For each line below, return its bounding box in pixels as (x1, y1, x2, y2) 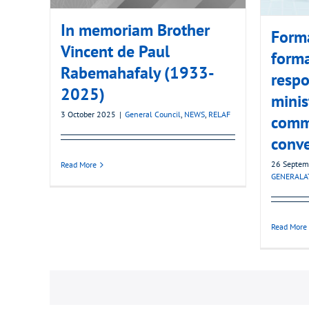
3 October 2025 (61, 109, 116, 120)
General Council (125, 109, 181, 120)
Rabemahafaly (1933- (61, 62, 215, 84)
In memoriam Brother (61, 19, 210, 41)
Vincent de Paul (61, 41, 170, 63)
